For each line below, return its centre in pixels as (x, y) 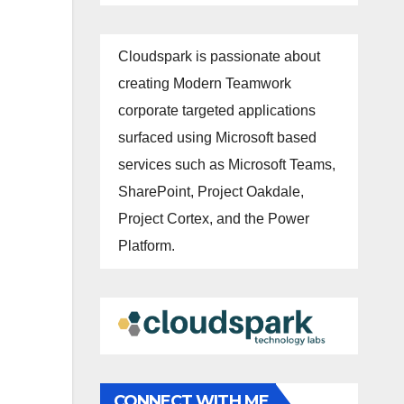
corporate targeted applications (216, 111)
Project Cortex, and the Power (213, 219)
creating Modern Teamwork (204, 84)
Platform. (146, 246)
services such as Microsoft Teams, (226, 165)
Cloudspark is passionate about (219, 57)
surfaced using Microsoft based (217, 138)
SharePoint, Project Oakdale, (211, 192)
